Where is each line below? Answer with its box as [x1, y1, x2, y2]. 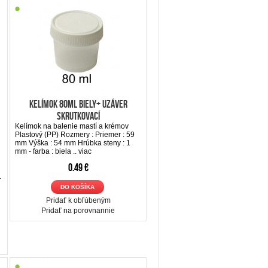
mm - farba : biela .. [15, 147, 78, 156]
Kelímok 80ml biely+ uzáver [29, 98, 127, 110]
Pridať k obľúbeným [45, 196, 111, 205]
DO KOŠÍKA [60, 183, 95, 190]
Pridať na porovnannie [41, 206, 115, 215]
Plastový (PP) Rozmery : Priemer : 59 [15, 130, 135, 139]
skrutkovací [56, 109, 100, 122]
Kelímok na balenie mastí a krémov [15, 121, 129, 130]
